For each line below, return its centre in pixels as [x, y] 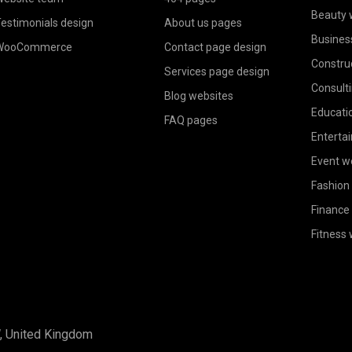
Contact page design [215, 48]
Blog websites [198, 96]
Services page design [216, 72]
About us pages [203, 23]
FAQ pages [191, 121]
